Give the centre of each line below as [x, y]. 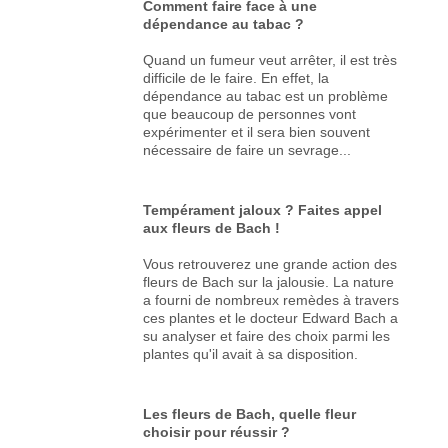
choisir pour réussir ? [217, 431]
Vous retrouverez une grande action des [270, 263]
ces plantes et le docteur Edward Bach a [271, 317]
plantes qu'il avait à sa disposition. [253, 353]
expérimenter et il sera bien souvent [257, 131]
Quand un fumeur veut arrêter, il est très [270, 59]
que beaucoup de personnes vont [250, 113]
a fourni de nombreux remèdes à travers [271, 299]
